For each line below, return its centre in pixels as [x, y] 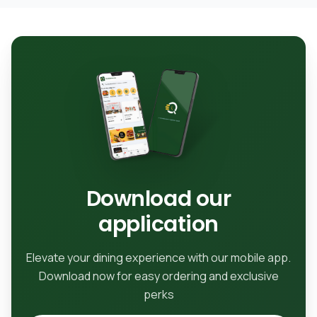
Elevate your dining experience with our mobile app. [158, 258]
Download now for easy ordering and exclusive [158, 276]
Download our [158, 199]
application [158, 225]
